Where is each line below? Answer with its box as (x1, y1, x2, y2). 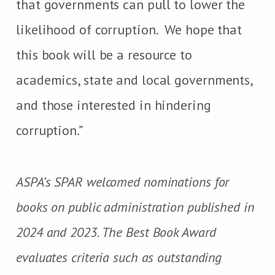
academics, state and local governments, (16, 71, 253, 88)
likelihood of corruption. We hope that (16, 20, 242, 38)
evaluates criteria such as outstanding (16, 248, 222, 266)
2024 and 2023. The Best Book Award (16, 223, 216, 241)
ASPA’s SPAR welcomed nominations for (16, 172, 230, 190)
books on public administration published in (16, 198, 254, 215)
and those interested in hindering (16, 96, 211, 114)
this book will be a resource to (16, 45, 192, 63)
